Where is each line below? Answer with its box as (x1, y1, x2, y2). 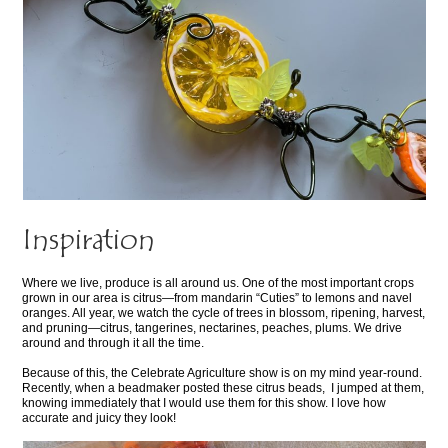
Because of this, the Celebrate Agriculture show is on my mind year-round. (22, 366, 423, 381)
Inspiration (22, 224, 156, 260)
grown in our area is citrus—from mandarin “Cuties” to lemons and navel (22, 291, 413, 306)
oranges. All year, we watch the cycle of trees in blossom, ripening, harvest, (22, 306, 426, 321)
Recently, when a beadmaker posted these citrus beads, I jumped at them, (22, 381, 425, 396)
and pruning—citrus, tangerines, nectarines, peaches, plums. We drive (22, 321, 403, 336)
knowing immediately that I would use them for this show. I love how (22, 396, 387, 411)
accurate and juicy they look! (22, 411, 177, 426)
